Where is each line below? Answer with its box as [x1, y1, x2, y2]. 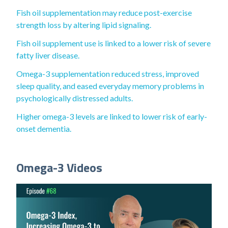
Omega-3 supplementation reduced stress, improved [16, 69, 199, 78]
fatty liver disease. [16, 50, 79, 60]
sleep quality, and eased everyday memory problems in [16, 81, 204, 91]
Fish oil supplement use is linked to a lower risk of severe [16, 38, 211, 48]
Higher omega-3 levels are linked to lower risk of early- [16, 111, 207, 121]
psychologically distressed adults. [16, 93, 133, 103]
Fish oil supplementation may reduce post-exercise [16, 8, 192, 17]
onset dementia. [16, 124, 71, 133]
